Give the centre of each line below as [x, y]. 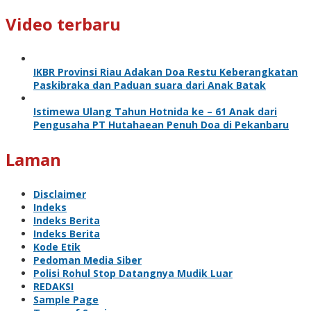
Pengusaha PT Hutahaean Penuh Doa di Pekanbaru [161, 125]
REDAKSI [53, 286]
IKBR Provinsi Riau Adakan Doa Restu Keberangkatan [166, 72]
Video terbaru [63, 24]
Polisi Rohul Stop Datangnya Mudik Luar [133, 273]
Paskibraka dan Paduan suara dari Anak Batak [150, 85]
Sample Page [66, 300]
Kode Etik [57, 247]
